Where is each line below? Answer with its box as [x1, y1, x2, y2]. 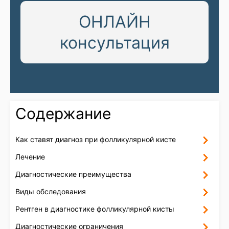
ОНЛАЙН [78, 12, 151, 32]
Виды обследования [15, 187, 86, 196]
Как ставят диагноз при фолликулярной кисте [15, 135, 176, 144]
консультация [59, 33, 170, 53]
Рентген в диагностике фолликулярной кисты [15, 204, 174, 213]
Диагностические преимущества [15, 170, 131, 178]
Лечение [15, 152, 45, 161]
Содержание [15, 104, 111, 123]
